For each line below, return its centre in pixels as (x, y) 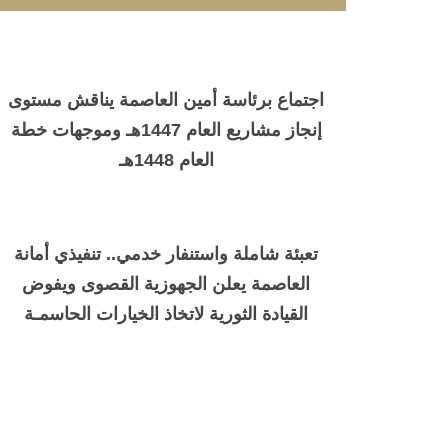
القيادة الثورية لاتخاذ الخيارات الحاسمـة (166, 314)
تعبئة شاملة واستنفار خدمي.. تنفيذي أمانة (166, 254)
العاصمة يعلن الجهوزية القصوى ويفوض (166, 284)
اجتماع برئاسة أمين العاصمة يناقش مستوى (166, 100)
